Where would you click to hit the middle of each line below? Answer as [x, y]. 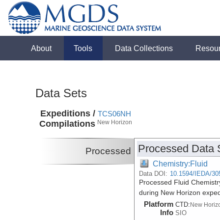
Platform [159, 204]
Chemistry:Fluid [180, 163]
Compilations [68, 124]
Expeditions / [68, 114]
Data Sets [61, 93]
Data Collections [144, 48]
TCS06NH [115, 114]
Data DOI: [154, 173]
